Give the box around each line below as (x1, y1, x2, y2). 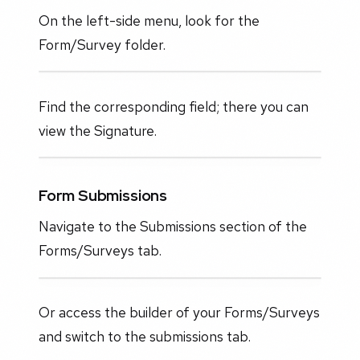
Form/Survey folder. (39, 35, 166, 54)
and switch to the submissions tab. (39, 326, 251, 346)
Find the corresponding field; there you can (39, 96, 309, 116)
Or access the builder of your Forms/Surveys (39, 302, 320, 321)
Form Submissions (39, 185, 167, 207)
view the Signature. (39, 121, 157, 140)
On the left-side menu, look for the (39, 10, 260, 30)
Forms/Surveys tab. (39, 241, 162, 260)
